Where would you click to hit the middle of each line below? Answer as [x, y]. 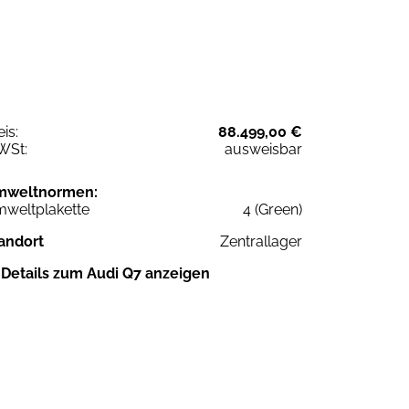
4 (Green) [273, 209]
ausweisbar [263, 149]
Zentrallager [261, 241]
